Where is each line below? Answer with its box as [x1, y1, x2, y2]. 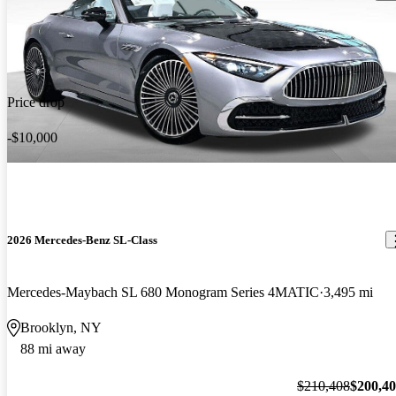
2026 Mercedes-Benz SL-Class [7, 232, 157, 247]
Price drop [7, 94, 65, 110]
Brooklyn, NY [20, 320, 102, 336]
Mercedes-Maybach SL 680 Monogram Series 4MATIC [7, 285, 319, 301]
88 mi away [20, 341, 86, 357]
